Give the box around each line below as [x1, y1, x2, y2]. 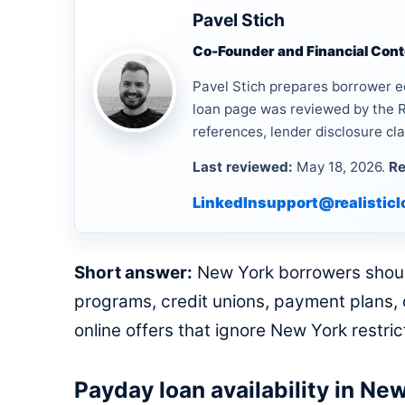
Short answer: [74, 262, 193, 283]
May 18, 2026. [293, 158, 389, 175]
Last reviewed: [193, 158, 293, 175]
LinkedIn [193, 193, 258, 212]
